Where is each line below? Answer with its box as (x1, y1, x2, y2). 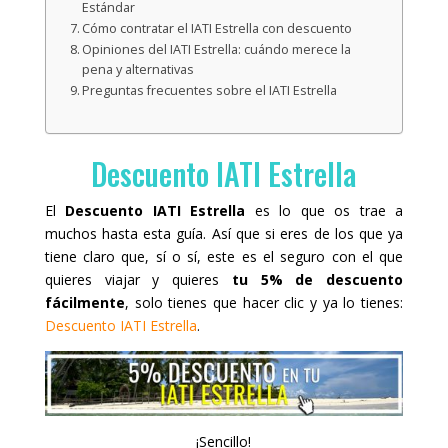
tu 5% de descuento (231, 270, 404, 290)
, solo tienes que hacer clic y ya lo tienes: (124, 293, 404, 313)
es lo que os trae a (245, 201, 404, 221)
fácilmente (44, 293, 125, 313)
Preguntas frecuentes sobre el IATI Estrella (82, 81, 338, 99)
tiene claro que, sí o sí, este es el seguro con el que (44, 247, 404, 267)
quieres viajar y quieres (44, 270, 232, 290)
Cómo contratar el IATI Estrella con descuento (82, 19, 353, 37)
